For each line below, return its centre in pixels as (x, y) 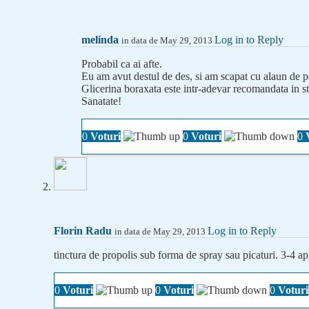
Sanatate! (101, 101)
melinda (100, 40)
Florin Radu (83, 231)
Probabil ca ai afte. (122, 64)
